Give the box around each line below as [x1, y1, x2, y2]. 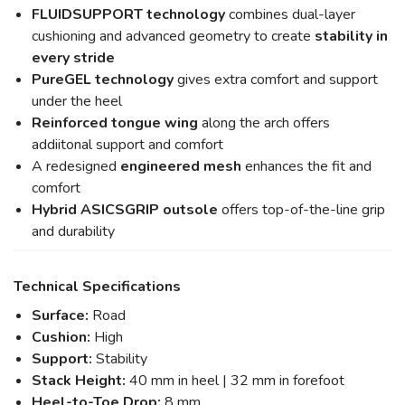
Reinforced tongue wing [32, 113, 198, 134]
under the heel [32, 91, 122, 112]
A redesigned [32, 156, 120, 177]
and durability [32, 221, 118, 242]
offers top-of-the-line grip [221, 200, 385, 221]
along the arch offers [198, 113, 330, 134]
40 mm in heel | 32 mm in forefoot [126, 371, 344, 391]
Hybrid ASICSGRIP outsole [32, 200, 221, 221]
